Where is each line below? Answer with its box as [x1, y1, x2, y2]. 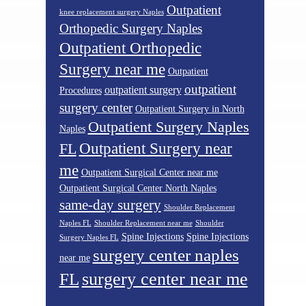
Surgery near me [59, 60, 165, 78]
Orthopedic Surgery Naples [59, 20, 202, 36]
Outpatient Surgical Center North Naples [59, 182, 217, 193]
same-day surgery [59, 197, 161, 212]
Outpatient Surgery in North [135, 103, 245, 114]
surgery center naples [92, 245, 239, 264]
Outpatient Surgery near [79, 139, 232, 157]
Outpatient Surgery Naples [87, 118, 249, 135]
